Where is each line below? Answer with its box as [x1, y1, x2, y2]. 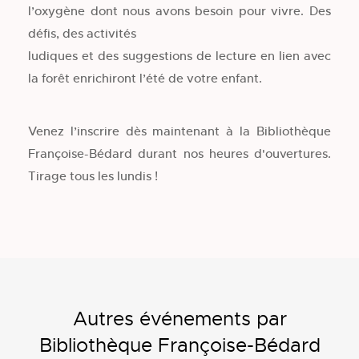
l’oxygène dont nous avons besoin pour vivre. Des [28, 3, 331, 18]
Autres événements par [72, 307, 287, 331]
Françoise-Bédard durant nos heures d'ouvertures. [28, 146, 331, 161]
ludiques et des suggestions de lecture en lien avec [28, 48, 331, 63]
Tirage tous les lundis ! [28, 168, 158, 184]
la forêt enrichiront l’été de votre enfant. [28, 71, 262, 86]
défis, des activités [28, 26, 136, 41]
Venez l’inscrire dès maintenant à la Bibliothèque [28, 123, 331, 139]
